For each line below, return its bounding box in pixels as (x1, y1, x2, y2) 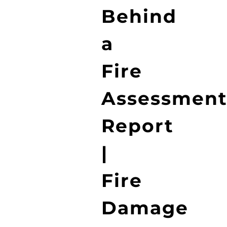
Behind (101, 5, 177, 27)
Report (101, 114, 174, 137)
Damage (101, 196, 188, 219)
